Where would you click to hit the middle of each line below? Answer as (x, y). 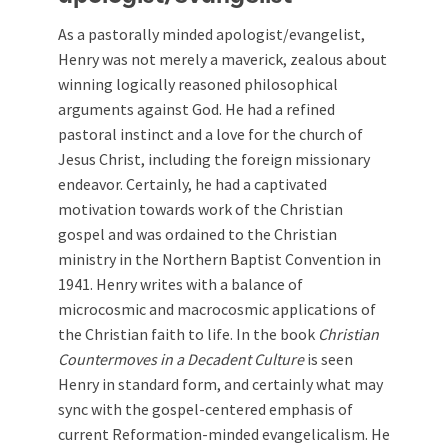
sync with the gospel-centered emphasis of (205, 409)
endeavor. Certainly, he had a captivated (192, 184)
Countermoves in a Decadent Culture (181, 359)
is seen (328, 359)
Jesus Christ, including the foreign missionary (214, 159)
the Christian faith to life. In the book (188, 334)
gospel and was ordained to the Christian (197, 234)
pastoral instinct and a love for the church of (210, 134)
